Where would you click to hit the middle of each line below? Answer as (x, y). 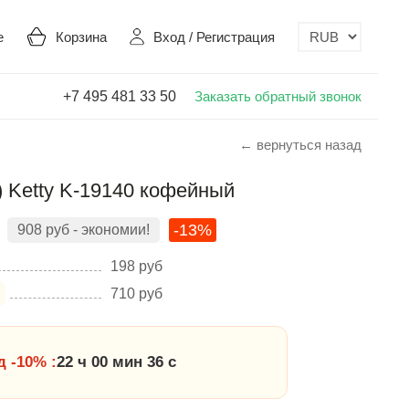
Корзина (81, 37)
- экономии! (110, 230)
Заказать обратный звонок (278, 96)
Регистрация (236, 37)
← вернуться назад (300, 145)
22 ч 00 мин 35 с (116, 362)
